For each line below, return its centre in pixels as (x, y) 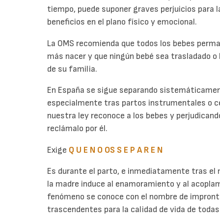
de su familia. (72, 69)
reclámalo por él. (77, 129)
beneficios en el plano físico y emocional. (122, 22)
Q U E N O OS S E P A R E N (116, 150)
